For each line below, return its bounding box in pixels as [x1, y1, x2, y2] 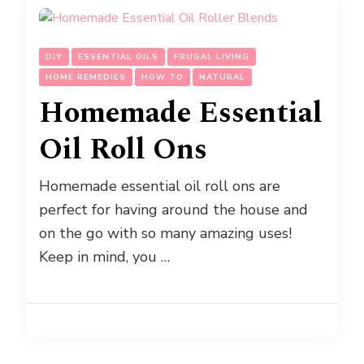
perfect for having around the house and [39, 199, 308, 219]
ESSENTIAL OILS [78, 50, 158, 63]
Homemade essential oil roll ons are [39, 175, 280, 196]
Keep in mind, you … [39, 246, 170, 266]
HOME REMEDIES [45, 71, 126, 83]
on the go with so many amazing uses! [39, 223, 292, 243]
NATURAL [199, 71, 245, 83]
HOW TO [141, 71, 184, 83]
